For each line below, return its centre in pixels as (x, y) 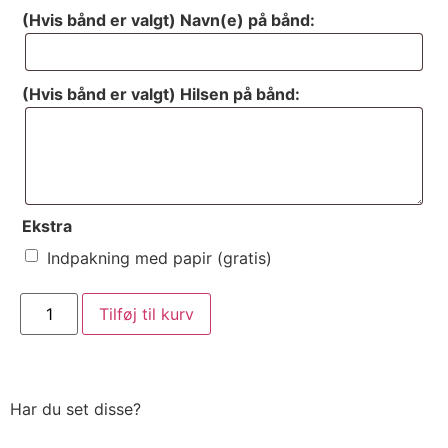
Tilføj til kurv (147, 313)
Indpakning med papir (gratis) (159, 257)
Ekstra (47, 226)
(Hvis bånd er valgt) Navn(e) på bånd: (168, 20)
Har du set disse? (75, 408)
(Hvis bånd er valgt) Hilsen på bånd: (161, 94)
